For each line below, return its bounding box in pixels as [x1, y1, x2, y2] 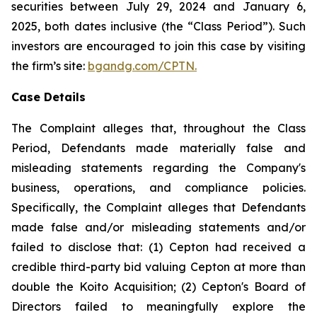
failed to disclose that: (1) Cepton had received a [11, 240, 306, 254]
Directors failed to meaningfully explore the [11, 299, 306, 313]
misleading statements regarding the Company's [11, 161, 306, 175]
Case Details [11, 90, 86, 104]
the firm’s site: [11, 59, 88, 73]
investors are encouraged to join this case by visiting [11, 39, 306, 53]
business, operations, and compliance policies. [11, 180, 306, 195]
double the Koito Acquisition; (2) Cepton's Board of [11, 279, 306, 294]
